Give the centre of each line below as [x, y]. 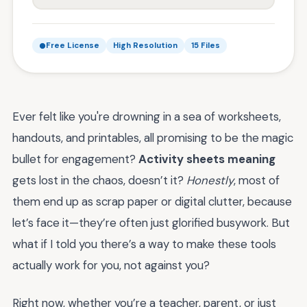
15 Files [206, 46]
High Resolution [145, 46]
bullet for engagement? [75, 159]
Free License [73, 46]
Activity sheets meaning [207, 159]
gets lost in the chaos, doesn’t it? [99, 180]
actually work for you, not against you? [111, 265]
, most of [257, 180]
